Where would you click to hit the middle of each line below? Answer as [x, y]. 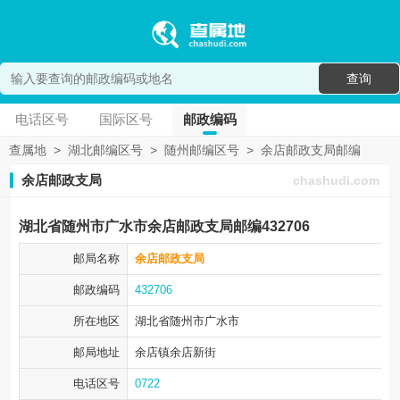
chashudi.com [336, 180]
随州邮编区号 [202, 150]
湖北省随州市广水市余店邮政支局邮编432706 [164, 226]
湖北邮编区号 [105, 150]
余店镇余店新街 [175, 352]
